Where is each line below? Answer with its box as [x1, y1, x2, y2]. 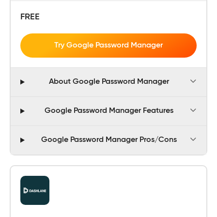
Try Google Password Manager [54, 41, 163, 49]
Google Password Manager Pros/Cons [41, 136, 177, 144]
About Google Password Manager [49, 78, 170, 86]
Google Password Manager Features [45, 107, 174, 115]
